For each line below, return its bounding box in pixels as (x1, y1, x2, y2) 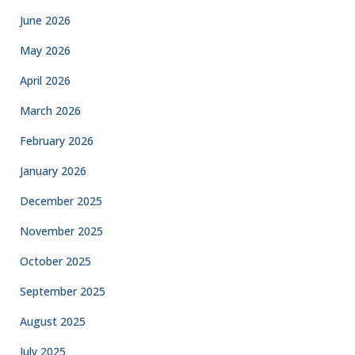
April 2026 (20, 73, 71, 88)
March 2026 (20, 103, 81, 118)
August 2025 (20, 314, 86, 329)
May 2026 (20, 43, 71, 58)
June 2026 (20, 13, 71, 28)
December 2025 (20, 193, 102, 208)
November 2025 (20, 223, 103, 239)
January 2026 (20, 163, 86, 178)
